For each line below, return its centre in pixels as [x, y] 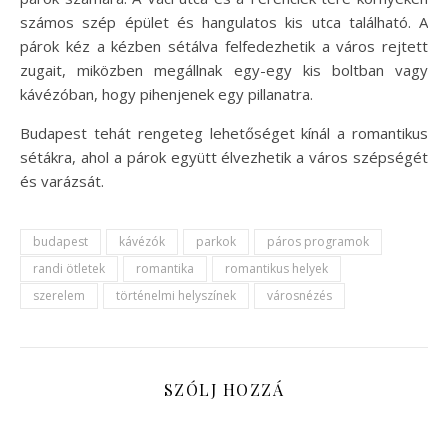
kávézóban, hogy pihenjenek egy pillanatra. [166, 93]
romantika [165, 268]
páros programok [318, 241]
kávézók [142, 241]
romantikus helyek [276, 268]
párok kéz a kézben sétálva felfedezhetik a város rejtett [224, 45]
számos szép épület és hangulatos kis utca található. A [224, 21]
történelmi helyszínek [176, 295]
